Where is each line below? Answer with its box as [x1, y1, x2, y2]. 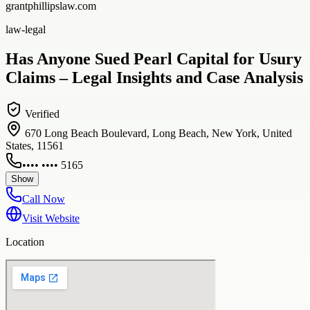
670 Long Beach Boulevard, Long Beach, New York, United [25, 127, 292, 139]
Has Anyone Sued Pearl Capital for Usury [6, 49, 302, 68]
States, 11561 [6, 139, 64, 152]
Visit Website [22, 212, 80, 224]
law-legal [6, 23, 46, 35]
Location [6, 235, 44, 248]
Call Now [22, 192, 65, 205]
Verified [22, 107, 60, 120]
